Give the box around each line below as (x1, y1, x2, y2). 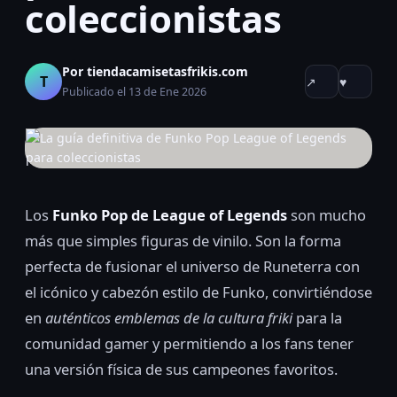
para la (292, 307, 342, 328)
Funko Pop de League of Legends (52, 205, 287, 225)
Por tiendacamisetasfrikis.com (62, 63, 248, 80)
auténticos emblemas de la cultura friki (45, 307, 292, 328)
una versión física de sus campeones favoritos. (25, 359, 338, 379)
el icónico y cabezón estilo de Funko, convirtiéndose (25, 282, 372, 302)
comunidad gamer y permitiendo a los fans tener (25, 333, 354, 354)
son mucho (287, 205, 366, 225)
